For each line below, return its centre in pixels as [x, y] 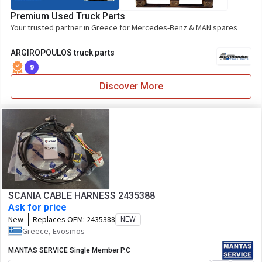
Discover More [131, 86]
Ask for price [37, 207]
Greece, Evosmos [54, 231]
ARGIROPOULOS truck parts [63, 53]
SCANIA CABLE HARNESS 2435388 [82, 196]
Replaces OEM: [60, 219]
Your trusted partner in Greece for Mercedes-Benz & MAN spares [124, 27]
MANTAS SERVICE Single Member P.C [69, 250]
